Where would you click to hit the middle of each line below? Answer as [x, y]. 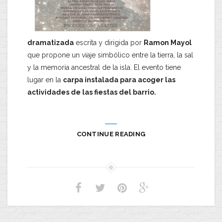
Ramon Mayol [168, 43]
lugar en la [45, 80]
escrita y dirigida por [109, 43]
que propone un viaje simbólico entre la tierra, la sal [110, 55]
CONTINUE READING [111, 134]
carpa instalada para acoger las [119, 80]
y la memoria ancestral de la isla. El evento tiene [104, 67]
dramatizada [51, 43]
